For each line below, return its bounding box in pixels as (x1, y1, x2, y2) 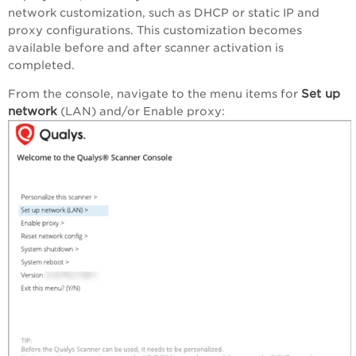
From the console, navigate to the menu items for (8, 87, 301, 100)
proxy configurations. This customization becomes (8, 23, 302, 37)
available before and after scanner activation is (8, 41, 284, 54)
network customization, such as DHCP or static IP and (8, 6, 319, 19)
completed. (8, 58, 78, 72)
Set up (301, 86, 340, 100)
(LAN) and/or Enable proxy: (57, 104, 228, 118)
